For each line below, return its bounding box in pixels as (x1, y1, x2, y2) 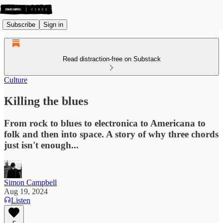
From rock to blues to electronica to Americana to (4, 117, 206, 128)
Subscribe (6, 20, 35, 28)
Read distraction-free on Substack (62, 55, 161, 63)
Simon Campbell (4, 178, 57, 187)
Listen (11, 196, 30, 205)
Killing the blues (4, 94, 88, 108)
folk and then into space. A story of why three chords (4, 128, 219, 139)
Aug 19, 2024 (4, 187, 48, 196)
